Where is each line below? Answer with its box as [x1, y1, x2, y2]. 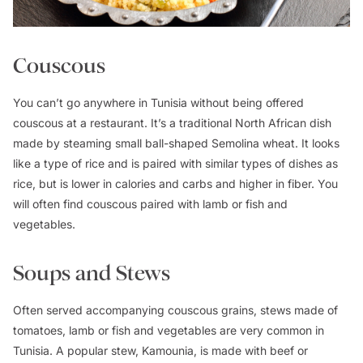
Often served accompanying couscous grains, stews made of [13, 302, 338, 317]
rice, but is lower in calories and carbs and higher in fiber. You [13, 176, 338, 190]
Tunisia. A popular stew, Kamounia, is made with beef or [13, 343, 308, 357]
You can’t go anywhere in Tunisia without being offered [13, 95, 304, 109]
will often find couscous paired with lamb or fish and [13, 196, 288, 211]
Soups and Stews [13, 260, 170, 286]
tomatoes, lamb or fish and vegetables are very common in [13, 322, 324, 337]
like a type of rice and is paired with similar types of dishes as [13, 156, 338, 170]
